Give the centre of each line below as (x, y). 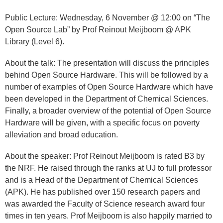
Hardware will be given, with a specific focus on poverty (102, 123)
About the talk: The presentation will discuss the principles (107, 63)
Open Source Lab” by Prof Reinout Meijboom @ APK (98, 29)
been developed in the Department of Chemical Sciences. (107, 99)
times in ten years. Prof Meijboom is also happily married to (109, 216)
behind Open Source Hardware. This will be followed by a (107, 75)
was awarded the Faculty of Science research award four (105, 204)
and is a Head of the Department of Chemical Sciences (102, 180)
